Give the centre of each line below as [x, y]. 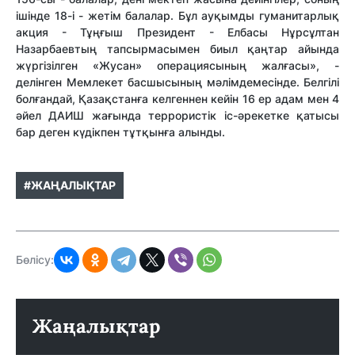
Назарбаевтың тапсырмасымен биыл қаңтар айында [177, 48]
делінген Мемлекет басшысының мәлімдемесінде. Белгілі [177, 82]
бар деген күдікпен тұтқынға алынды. [122, 132]
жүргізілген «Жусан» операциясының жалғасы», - [177, 65]
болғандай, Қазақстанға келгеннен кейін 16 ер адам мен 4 [177, 98]
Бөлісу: [35, 259]
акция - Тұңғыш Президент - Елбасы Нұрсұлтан [177, 32]
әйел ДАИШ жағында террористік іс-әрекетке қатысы [177, 115]
